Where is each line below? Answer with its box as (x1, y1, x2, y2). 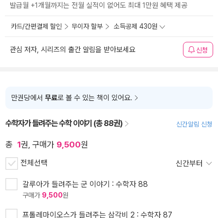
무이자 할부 (72, 22, 103, 31)
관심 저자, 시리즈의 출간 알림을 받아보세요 (10, 45, 135, 54)
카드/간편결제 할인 (11, 22, 62, 31)
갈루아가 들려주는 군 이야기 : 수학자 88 (22, 180, 148, 189)
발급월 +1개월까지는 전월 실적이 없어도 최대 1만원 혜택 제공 (10, 1, 187, 10)
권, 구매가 (21, 140, 54, 150)
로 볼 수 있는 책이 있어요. (57, 93, 132, 103)
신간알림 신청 (176, 120, 213, 128)
